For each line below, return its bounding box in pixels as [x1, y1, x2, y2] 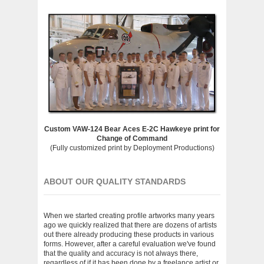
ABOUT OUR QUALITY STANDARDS [44, 177, 186, 186]
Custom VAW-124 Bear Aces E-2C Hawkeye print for [44, 125, 220, 133]
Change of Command [97, 134, 167, 143]
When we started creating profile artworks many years [44, 212, 214, 220]
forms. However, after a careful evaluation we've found [44, 240, 216, 248]
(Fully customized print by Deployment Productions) [49, 144, 214, 152]
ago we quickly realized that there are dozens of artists [44, 221, 217, 229]
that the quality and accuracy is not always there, [44, 249, 198, 258]
